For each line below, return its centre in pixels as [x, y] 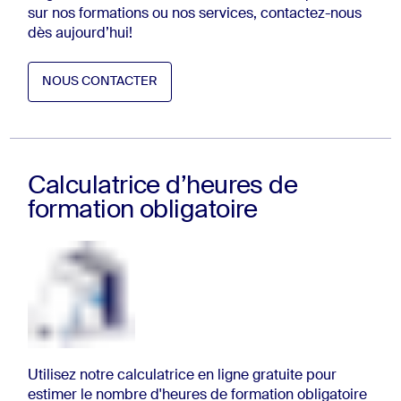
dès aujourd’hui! [81, 34]
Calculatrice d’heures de [163, 187]
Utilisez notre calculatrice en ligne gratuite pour [183, 376]
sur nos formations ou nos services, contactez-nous [195, 14]
